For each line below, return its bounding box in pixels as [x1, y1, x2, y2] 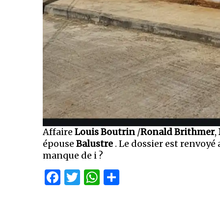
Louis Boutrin [75, 126, 135, 137]
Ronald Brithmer [140, 126, 215, 137]
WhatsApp [100, 167, 179, 187]
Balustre [76, 137, 113, 149]
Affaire [43, 126, 75, 137]
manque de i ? [43, 149, 103, 161]
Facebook [60, 167, 134, 187]
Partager [119, 167, 184, 187]
